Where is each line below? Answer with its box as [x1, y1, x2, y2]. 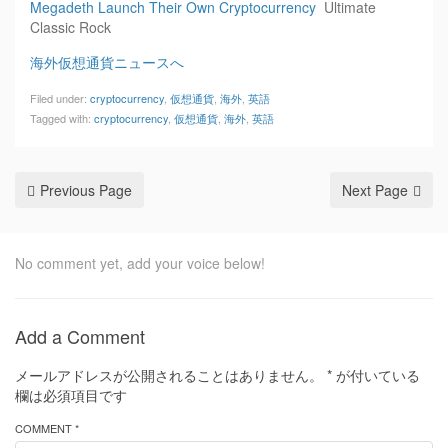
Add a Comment [15, 323, 145, 349]
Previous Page [40, 180, 132, 200]
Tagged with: [30, 110, 94, 126]
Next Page [342, 180, 408, 200]
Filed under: [30, 90, 90, 106]
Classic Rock [30, 17, 111, 37]
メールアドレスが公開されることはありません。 [15, 365, 323, 385]
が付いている [332, 365, 420, 385]
